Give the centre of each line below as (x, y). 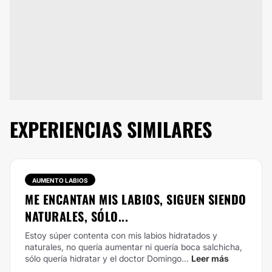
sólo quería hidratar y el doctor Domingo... (107, 258)
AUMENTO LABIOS (60, 180)
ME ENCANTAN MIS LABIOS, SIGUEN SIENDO (136, 199)
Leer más (210, 258)
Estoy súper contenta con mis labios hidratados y (121, 235)
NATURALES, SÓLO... (76, 216)
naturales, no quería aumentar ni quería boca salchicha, (134, 247)
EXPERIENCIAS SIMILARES (111, 129)
